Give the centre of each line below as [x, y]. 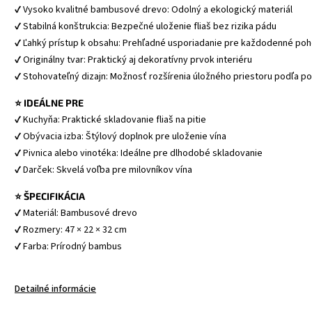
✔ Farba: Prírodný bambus [68, 247]
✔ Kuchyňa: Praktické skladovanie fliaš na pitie [110, 120]
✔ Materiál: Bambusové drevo [76, 213]
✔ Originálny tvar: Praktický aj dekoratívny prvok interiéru [133, 60]
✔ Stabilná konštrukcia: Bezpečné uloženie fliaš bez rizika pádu [146, 26]
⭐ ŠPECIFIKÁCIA [50, 196]
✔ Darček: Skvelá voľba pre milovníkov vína [103, 170]
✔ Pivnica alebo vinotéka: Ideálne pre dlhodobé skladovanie [139, 153]
